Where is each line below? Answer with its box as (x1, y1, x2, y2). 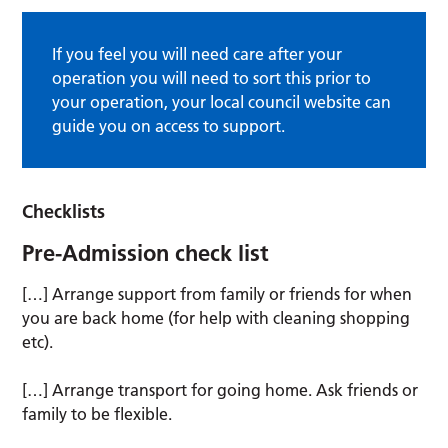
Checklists (22, 199, 106, 223)
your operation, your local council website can (52, 91, 392, 112)
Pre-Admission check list (22, 238, 270, 267)
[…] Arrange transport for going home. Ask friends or (22, 379, 419, 400)
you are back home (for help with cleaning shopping (22, 307, 411, 328)
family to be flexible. (22, 403, 173, 424)
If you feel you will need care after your (52, 43, 343, 64)
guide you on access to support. (52, 115, 286, 136)
